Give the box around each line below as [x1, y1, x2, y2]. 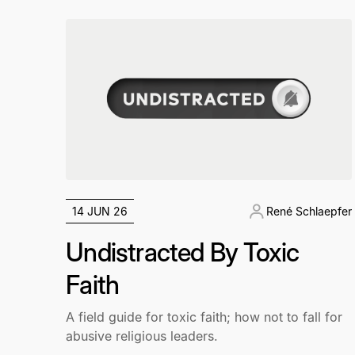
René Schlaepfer [265, 204, 352, 218]
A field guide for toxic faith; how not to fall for [66, 309, 343, 325]
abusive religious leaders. [66, 328, 219, 344]
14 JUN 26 [72, 204, 128, 218]
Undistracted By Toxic [66, 237, 300, 268]
